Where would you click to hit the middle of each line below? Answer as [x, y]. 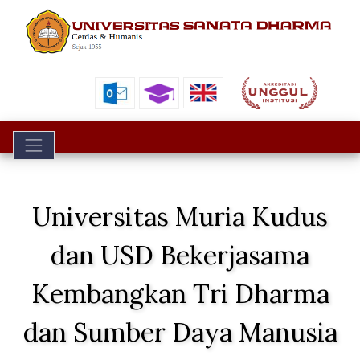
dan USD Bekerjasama [180, 256]
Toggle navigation [81, 141]
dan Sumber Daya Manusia [180, 333]
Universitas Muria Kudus [180, 217]
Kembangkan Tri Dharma [180, 294]
